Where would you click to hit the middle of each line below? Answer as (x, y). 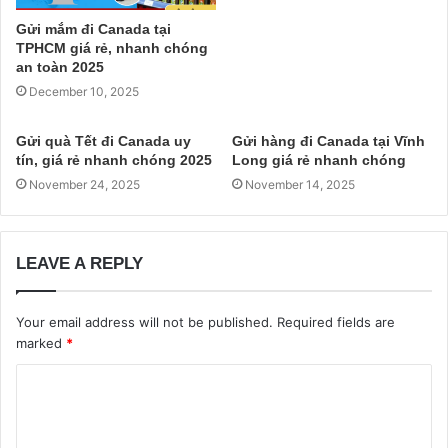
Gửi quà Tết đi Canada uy (103, 140)
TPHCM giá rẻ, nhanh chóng (112, 47)
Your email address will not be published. (144, 321)
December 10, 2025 (84, 91)
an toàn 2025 (60, 66)
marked (41, 342)
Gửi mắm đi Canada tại (93, 28)
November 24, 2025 (84, 184)
